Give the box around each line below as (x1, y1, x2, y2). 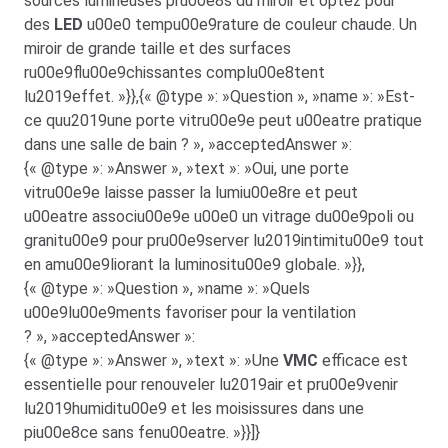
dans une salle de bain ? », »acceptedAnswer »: (24, 134, 352, 154)
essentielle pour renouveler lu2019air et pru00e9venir (24, 374, 398, 394)
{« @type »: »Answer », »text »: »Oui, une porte (24, 158, 349, 178)
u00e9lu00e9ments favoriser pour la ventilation (24, 302, 356, 322)
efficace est (318, 350, 408, 370)
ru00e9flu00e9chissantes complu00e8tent (24, 62, 325, 82)
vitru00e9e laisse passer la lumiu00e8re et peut (24, 182, 358, 202)
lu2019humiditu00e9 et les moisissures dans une (24, 398, 364, 418)
